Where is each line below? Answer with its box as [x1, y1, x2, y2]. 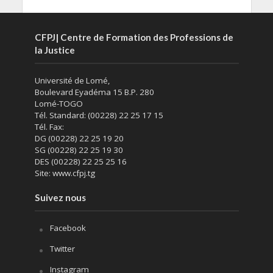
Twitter [49, 243, 75, 254]
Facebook [49, 222, 86, 233]
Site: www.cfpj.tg [34, 167, 95, 179]
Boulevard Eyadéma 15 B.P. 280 [34, 86, 154, 97]
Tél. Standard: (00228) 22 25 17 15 [34, 109, 163, 121]
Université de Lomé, [34, 74, 110, 86]
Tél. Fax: [34, 121, 64, 132]
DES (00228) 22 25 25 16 [34, 155, 127, 167]
